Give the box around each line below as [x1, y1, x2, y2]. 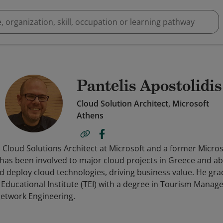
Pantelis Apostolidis [77, 76, 222, 96]
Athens [77, 110, 104, 121]
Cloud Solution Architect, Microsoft [77, 98, 209, 109]
